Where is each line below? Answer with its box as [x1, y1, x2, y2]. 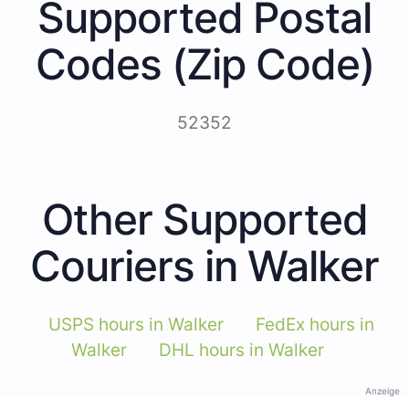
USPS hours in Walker [48, 314, 224, 336]
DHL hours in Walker [159, 340, 324, 362]
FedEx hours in [256, 314, 374, 336]
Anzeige [365, 385, 400, 397]
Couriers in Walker [30, 240, 379, 292]
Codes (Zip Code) [35, 38, 374, 90]
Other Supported [41, 194, 368, 246]
